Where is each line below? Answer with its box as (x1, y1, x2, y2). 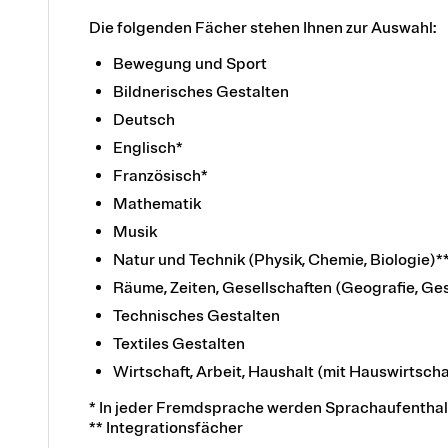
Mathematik (113, 193, 204, 214)
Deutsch (113, 109, 178, 130)
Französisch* (113, 165, 208, 186)
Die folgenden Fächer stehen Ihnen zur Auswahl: (89, 17, 439, 38)
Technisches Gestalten (113, 305, 283, 326)
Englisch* (113, 137, 186, 158)
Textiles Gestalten (113, 333, 248, 354)
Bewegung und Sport (113, 53, 270, 74)
